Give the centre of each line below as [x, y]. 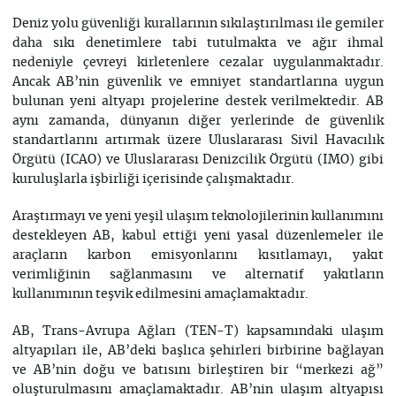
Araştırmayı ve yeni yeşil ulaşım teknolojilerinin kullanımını [198, 217]
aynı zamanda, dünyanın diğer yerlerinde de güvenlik [198, 121]
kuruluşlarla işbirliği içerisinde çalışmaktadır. [153, 179]
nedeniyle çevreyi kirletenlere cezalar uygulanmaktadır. [198, 63]
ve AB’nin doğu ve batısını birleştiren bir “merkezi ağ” [198, 370]
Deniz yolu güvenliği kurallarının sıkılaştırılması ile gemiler [198, 24]
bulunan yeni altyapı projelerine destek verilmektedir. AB [198, 102]
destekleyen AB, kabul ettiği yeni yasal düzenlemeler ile [198, 236]
